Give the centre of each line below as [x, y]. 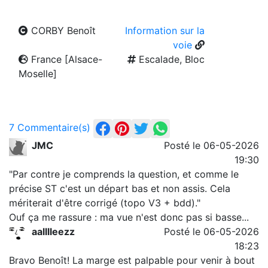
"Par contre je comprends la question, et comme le [124, 174]
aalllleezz [53, 232]
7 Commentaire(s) [50, 127]
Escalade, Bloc [170, 59]
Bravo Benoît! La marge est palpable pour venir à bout [132, 260]
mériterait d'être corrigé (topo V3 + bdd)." [105, 203]
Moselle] [38, 74]
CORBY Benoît [62, 31]
